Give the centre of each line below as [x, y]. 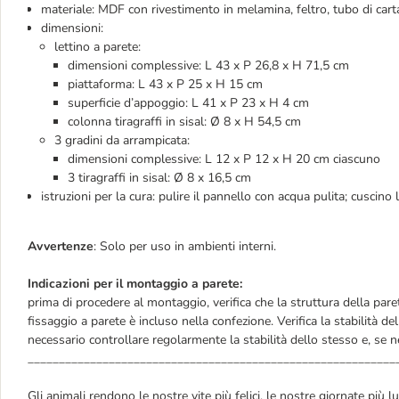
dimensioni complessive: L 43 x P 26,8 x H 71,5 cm [208, 66]
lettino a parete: [98, 47]
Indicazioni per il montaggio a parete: [135, 284]
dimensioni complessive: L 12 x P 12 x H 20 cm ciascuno [224, 159]
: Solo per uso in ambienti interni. [185, 247]
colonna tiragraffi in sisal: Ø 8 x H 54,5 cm [184, 122]
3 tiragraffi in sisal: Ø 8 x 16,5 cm [159, 178]
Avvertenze [61, 247]
